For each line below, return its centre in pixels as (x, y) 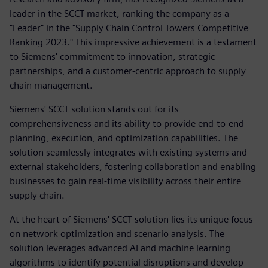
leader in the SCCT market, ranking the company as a (119, 13)
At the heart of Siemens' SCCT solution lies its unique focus (131, 219)
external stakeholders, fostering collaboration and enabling (133, 167)
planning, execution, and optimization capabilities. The (124, 138)
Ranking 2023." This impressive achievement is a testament (133, 42)
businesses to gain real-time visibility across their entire (125, 181)
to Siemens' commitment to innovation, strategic (112, 57)
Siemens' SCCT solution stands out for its (94, 109)
